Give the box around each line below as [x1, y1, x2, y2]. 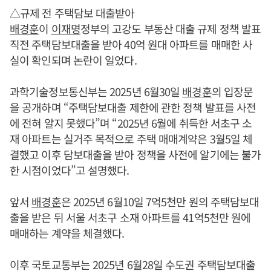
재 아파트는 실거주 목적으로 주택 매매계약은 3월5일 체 [10, 131, 253, 146]
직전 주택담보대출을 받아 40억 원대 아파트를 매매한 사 [10, 36, 253, 52]
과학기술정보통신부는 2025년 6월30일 [10, 83, 183, 99]
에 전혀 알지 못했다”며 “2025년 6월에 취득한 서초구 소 [10, 115, 252, 131]
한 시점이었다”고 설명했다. [10, 162, 129, 178]
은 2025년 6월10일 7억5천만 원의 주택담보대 [60, 194, 260, 209]
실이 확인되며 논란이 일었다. [10, 52, 137, 68]
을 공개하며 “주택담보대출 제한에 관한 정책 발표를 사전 [10, 99, 256, 115]
